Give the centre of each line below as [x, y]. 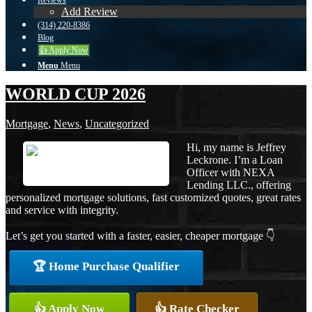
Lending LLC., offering [239, 185]
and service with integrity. [62, 210]
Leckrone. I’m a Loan [235, 159]
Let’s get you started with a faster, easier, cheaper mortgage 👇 [140, 235]
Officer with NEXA [231, 172]
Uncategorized [117, 123]
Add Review [89, 11]
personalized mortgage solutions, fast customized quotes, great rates [153, 197]
